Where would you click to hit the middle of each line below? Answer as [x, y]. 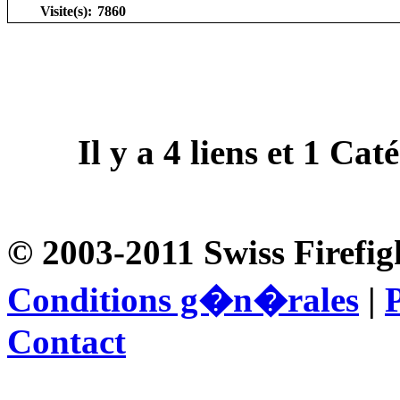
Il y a [121, 152]
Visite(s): [66, 11]
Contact [67, 341]
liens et [242, 152]
